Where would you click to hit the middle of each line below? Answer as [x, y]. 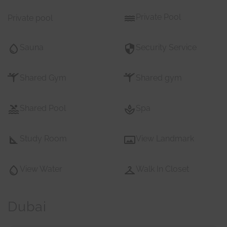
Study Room [43, 139]
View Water [41, 169]
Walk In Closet [162, 169]
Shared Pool [43, 108]
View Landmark [165, 139]
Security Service [166, 48]
